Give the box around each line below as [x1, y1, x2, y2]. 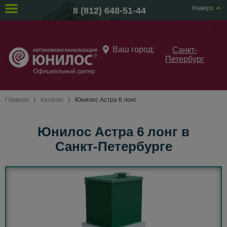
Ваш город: [112, 45, 155, 54]
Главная [5, 96, 29, 103]
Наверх [192, 5, 213, 12]
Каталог [41, 96, 63, 103]
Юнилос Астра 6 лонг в [37, 124, 190, 139]
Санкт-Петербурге [55, 139, 172, 154]
